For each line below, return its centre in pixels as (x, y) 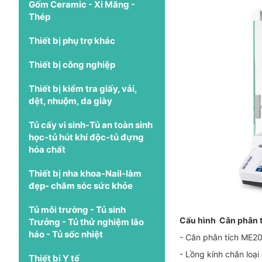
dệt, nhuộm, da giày (70, 101)
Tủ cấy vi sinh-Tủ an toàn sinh (91, 125)
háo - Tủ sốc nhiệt (66, 234)
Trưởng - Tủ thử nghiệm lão (86, 222)
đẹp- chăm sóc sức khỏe (81, 185)
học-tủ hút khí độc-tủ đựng (86, 137)
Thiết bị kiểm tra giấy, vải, (83, 88)
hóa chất (47, 149)
